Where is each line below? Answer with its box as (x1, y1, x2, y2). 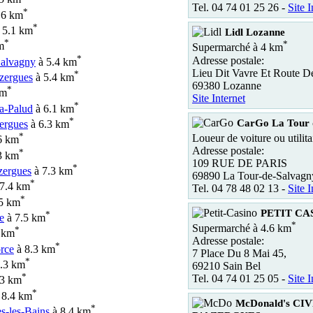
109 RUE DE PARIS (192, 156, 287, 169)
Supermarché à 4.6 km (192, 222, 291, 235)
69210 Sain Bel (192, 260, 261, 272)
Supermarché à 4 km (192, 41, 283, 54)
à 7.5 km (4, 212, 45, 224)
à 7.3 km (31, 165, 73, 177)
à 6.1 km (33, 102, 74, 115)
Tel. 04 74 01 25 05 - (192, 272, 288, 285)
